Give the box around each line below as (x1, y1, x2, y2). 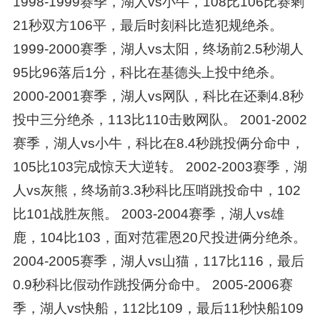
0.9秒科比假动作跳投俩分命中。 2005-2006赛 (12, 276, 293, 292)
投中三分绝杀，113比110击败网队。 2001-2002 (12, 111, 307, 127)
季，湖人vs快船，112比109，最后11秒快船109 (12, 300, 304, 316)
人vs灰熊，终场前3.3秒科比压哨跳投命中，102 (12, 182, 301, 198)
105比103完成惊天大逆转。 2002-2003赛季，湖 (12, 159, 307, 174)
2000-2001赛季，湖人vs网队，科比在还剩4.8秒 (12, 88, 304, 104)
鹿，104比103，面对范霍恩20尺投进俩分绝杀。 (12, 229, 306, 245)
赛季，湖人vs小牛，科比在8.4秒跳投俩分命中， (12, 135, 304, 151)
